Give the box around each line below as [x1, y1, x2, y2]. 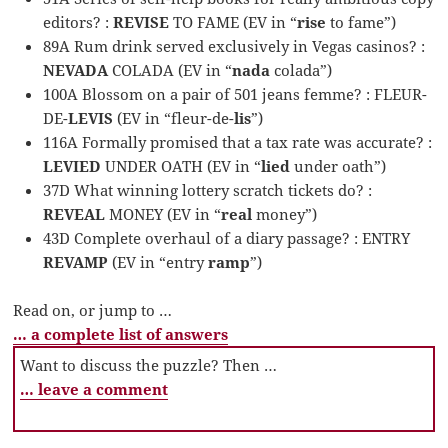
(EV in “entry [108, 252, 209, 273]
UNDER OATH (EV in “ [101, 156, 262, 177]
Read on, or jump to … [13, 300, 173, 321]
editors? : [43, 12, 114, 33]
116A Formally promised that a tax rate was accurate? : [43, 132, 433, 153]
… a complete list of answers [13, 324, 229, 345]
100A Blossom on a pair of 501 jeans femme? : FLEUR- [43, 84, 428, 105]
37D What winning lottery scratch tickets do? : [43, 180, 373, 201]
